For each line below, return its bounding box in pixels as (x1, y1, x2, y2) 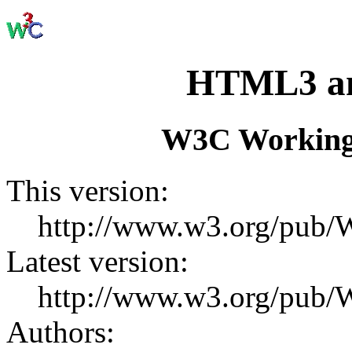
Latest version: (6, 244, 189, 278)
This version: (6, 173, 169, 207)
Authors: (6, 314, 115, 349)
